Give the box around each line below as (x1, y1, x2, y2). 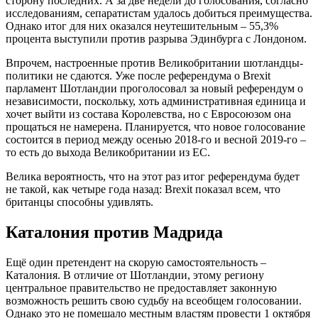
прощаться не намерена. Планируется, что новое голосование (6, 120, 305, 133)
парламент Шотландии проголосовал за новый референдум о (6, 82, 303, 94)
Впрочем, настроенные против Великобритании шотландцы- (6, 56, 303, 69)
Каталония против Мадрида (6, 222, 223, 241)
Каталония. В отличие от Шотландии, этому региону (6, 268, 264, 281)
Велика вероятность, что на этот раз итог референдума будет (6, 170, 300, 182)
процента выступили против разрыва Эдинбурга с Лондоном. (6, 32, 307, 45)
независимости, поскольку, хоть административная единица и (6, 94, 306, 107)
